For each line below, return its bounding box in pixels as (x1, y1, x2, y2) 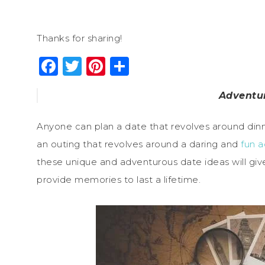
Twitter (82, 54, 150, 77)
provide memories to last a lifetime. (37, 173, 201, 185)
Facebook (58, 54, 152, 77)
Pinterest (105, 54, 195, 77)
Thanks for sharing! (37, 32, 122, 44)
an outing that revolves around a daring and (37, 138, 241, 150)
